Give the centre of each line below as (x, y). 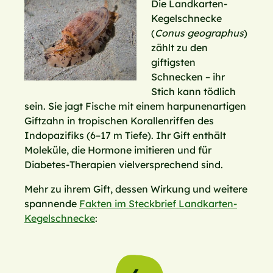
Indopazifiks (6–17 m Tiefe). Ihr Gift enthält (125, 136)
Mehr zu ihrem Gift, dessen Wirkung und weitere (136, 189)
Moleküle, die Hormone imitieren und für (118, 150)
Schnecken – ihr (188, 77)
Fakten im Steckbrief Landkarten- (158, 204)
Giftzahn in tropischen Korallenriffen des (119, 121)
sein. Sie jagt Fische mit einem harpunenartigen (135, 106)
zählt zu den (179, 48)
